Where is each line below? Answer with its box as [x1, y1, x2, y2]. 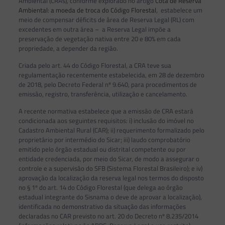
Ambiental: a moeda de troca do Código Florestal [18, 5, 156, 15]
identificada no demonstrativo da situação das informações [18, 201, 186, 211]
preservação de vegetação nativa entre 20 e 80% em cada [18, 33, 181, 44]
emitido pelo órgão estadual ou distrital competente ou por [18, 144, 186, 154]
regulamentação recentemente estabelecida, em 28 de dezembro [18, 69, 204, 80]
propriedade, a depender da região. [18, 43, 118, 53]
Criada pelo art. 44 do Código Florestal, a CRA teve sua [18, 60, 171, 70]
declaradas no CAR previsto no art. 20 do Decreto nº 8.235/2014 [18, 210, 198, 221]
